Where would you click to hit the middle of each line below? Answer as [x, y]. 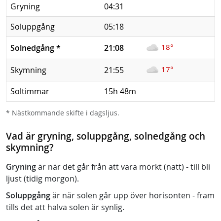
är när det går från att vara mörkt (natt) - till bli [123, 167]
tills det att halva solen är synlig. [65, 207]
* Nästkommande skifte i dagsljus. [63, 113]
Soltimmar [30, 91]
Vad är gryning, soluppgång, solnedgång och [106, 136]
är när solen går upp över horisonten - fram [132, 195]
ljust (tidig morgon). [42, 179]
